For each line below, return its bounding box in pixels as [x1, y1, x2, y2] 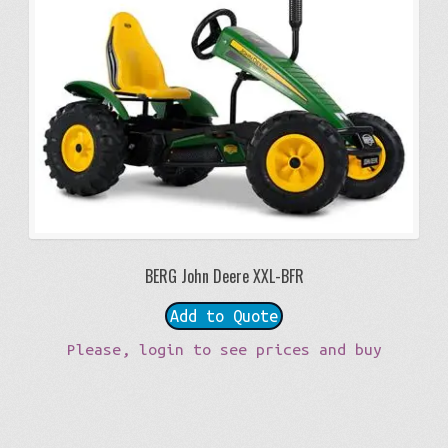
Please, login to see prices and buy [66, 339, 382, 358]
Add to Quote [170, 307, 278, 326]
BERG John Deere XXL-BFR [144, 264, 304, 289]
